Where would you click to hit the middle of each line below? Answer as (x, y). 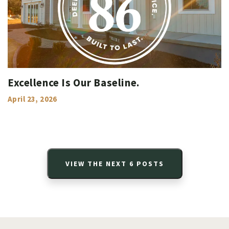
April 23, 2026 (32, 99)
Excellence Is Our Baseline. (74, 82)
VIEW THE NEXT (97, 163)
